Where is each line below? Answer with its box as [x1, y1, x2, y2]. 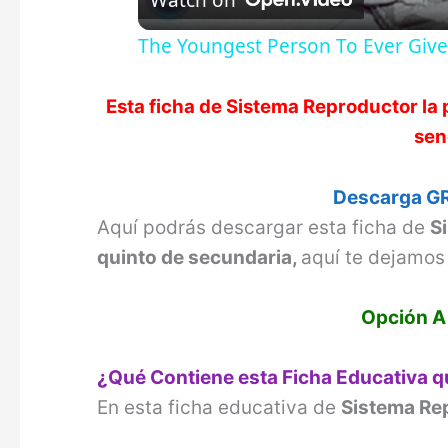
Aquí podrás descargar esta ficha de [97, 215, 431, 239]
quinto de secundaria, [97, 245, 302, 269]
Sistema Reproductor [225, 95, 418, 119]
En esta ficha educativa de [97, 396, 342, 420]
